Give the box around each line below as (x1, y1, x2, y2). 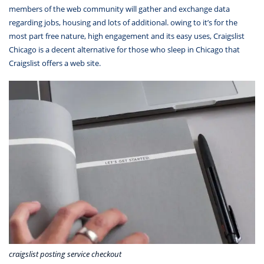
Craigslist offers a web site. (9, 58, 101, 69)
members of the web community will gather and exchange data (9, 4, 230, 15)
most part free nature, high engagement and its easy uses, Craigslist (9, 31, 245, 42)
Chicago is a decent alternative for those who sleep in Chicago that (9, 44, 240, 55)
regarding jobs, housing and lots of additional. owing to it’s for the (9, 17, 237, 28)
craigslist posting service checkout (9, 249, 121, 260)
